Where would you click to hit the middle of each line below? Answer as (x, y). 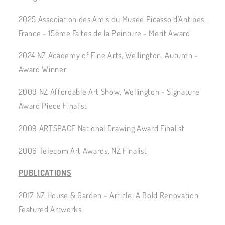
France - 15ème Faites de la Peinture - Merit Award (104, 33)
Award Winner (42, 69)
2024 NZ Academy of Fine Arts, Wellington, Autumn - (108, 55)
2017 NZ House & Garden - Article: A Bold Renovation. (109, 195)
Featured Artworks (50, 209)
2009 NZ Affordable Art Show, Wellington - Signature (109, 91)
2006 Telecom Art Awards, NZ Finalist (83, 150)
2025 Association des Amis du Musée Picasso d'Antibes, (112, 19)
